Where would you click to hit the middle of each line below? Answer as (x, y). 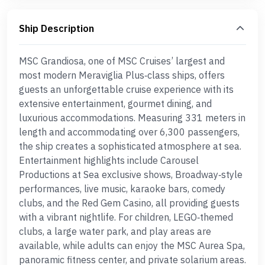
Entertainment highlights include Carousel (109, 160)
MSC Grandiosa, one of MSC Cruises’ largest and (122, 61)
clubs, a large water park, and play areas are (115, 231)
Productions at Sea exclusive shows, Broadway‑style (131, 174)
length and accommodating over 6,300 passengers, (129, 132)
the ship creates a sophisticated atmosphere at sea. (130, 146)
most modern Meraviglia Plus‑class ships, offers (122, 75)
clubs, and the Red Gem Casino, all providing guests (129, 203)
